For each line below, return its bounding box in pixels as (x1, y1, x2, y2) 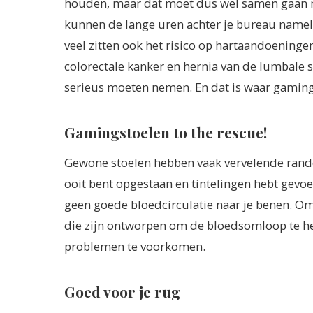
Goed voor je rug (64, 282, 180, 302)
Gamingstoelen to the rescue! (64, 122, 267, 142)
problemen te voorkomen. (64, 238, 205, 255)
